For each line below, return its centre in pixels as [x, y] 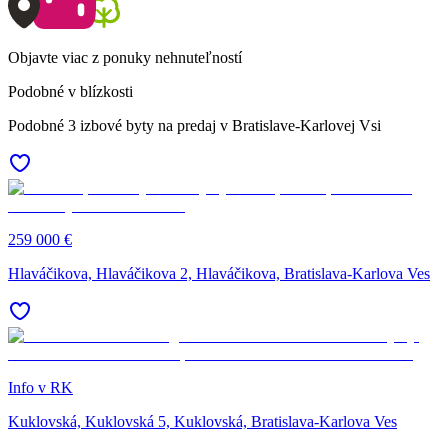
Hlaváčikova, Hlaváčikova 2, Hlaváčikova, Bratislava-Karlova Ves [219, 273]
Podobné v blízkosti [70, 91]
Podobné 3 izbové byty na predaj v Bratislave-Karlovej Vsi [194, 125]
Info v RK [40, 387]
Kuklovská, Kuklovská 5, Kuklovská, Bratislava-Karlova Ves [202, 421]
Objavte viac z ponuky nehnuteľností [125, 57]
